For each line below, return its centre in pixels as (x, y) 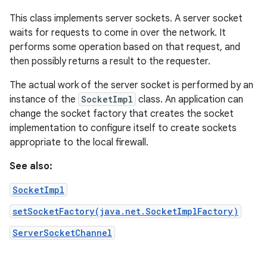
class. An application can (190, 100)
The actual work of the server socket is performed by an (131, 85)
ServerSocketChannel (62, 233)
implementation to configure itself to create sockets (123, 128)
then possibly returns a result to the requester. (110, 61)
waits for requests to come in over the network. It (118, 33)
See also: (31, 166)
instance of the (44, 100)
